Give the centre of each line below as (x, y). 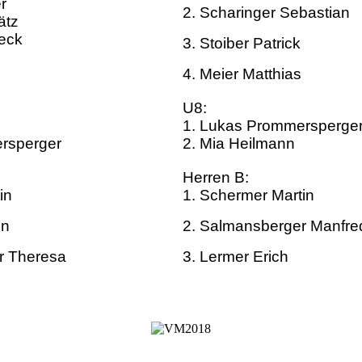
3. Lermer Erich (236, 257)
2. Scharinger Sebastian (266, 13)
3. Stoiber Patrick (242, 44)
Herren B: (216, 178)
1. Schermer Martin (248, 196)
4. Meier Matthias (242, 74)
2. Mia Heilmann (239, 144)
